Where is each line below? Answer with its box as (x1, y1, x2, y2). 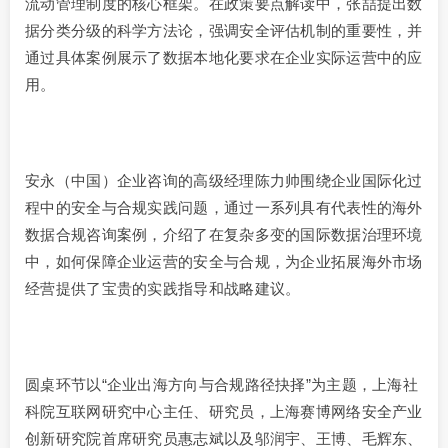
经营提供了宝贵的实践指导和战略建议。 (25, 280, 301, 298)
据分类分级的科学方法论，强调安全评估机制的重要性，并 (25, 22, 423, 40)
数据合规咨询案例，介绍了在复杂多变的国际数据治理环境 (25, 226, 423, 244)
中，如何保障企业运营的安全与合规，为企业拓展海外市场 (25, 253, 423, 271)
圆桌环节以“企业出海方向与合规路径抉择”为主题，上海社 (25, 376, 419, 394)
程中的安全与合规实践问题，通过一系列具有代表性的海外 (25, 199, 423, 217)
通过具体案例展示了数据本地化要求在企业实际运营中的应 (25, 49, 423, 67)
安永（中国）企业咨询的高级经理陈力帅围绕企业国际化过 (25, 172, 423, 190)
